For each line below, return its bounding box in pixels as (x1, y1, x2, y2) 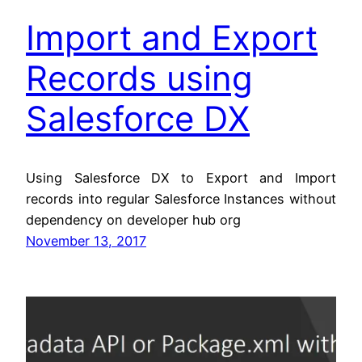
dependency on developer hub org (26, 211, 241, 228)
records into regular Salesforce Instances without (26, 190, 336, 207)
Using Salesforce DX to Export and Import (26, 169, 336, 186)
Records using (26, 57, 253, 99)
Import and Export (26, 17, 318, 59)
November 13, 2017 (26, 232, 146, 249)
